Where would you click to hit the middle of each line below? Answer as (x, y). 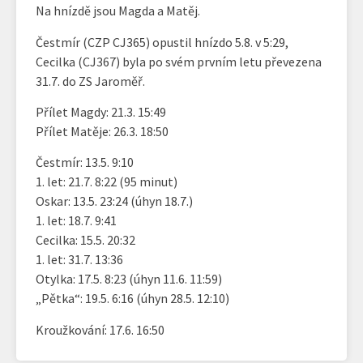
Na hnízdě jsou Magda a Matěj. (118, 11)
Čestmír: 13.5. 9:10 (85, 162)
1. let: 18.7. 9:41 (76, 221)
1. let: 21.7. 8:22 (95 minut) (107, 182)
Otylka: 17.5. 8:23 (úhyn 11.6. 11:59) (129, 279)
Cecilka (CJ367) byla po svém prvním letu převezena (179, 61)
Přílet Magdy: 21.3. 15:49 (101, 111)
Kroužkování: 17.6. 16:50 (100, 329)
